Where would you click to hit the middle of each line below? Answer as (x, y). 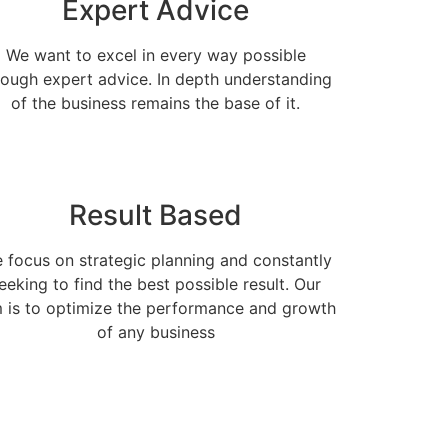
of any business (155, 331)
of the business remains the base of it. (156, 102)
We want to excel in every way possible (155, 54)
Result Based (156, 214)
